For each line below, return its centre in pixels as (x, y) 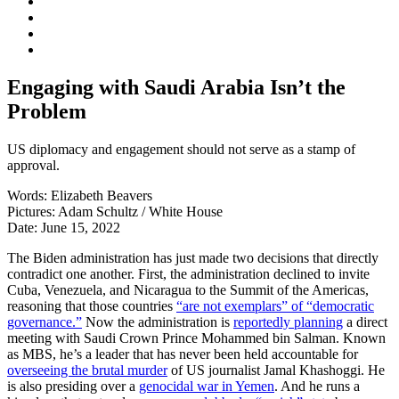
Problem (47, 111)
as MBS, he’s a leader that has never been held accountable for (183, 354)
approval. (33, 165)
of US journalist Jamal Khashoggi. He (276, 370)
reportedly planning (288, 322)
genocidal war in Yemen (207, 386)
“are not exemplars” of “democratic (275, 305)
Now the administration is (158, 322)
